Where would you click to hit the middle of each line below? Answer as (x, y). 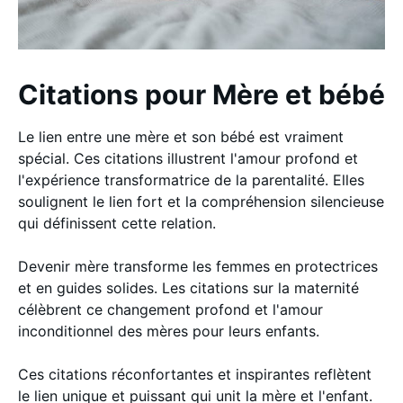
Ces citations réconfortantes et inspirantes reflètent (195, 374)
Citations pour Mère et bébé (201, 94)
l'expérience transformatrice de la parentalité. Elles (191, 180)
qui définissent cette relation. (117, 223)
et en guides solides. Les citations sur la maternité (188, 288)
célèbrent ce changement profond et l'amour (170, 309)
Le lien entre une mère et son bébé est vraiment (181, 137)
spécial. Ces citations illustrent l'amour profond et (188, 158)
